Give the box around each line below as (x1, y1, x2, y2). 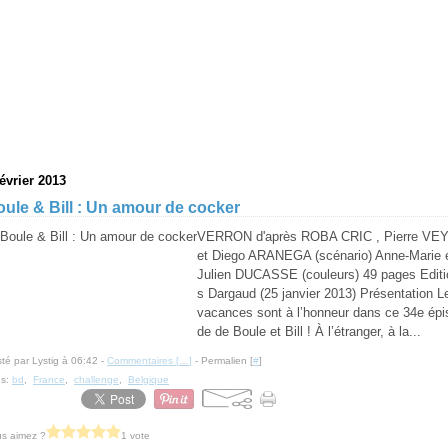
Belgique (128, 374, 169, 385)
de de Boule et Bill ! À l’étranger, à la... (197, 324, 421, 339)
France (33, 374, 65, 385)
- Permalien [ (192, 355, 253, 366)
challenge (74, 374, 119, 385)
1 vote (121, 429, 150, 441)
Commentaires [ (107, 355, 179, 366)
